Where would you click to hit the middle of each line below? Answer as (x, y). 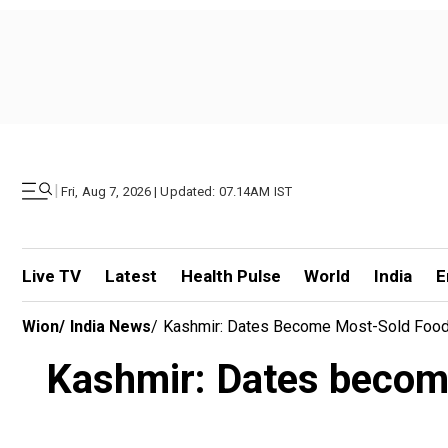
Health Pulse (230, 276)
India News (110, 326)
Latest (130, 276)
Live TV (51, 276)
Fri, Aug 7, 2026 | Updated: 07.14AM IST (177, 191)
